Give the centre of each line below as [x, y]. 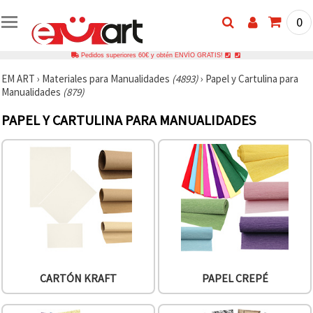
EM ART [18, 78]
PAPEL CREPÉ [235, 278]
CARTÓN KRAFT [78, 278]
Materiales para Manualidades [107, 78]
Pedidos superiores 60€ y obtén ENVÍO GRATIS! [152, 55]
